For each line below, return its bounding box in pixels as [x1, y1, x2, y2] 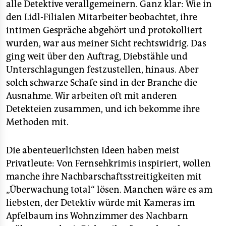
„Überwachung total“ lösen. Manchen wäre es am [6, 184, 212, 195]
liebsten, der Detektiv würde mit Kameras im [6, 197, 195, 208]
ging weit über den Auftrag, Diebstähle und [6, 51, 188, 62]
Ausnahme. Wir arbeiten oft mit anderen [6, 90, 177, 101]
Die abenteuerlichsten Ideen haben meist [6, 145, 180, 156]
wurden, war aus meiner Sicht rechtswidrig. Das [6, 38, 206, 49]
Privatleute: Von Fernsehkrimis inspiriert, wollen [6, 158, 211, 169]
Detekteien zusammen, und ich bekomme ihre [6, 103, 200, 115]
